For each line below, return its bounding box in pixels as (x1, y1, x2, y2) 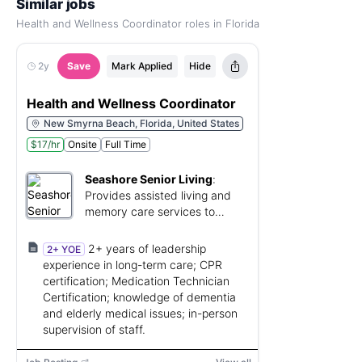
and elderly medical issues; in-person (43, 306, 238, 320)
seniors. (85, 221, 125, 234)
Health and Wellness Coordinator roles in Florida (16, 17, 259, 30)
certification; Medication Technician (43, 274, 229, 288)
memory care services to (85, 204, 215, 218)
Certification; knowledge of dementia (43, 290, 236, 304)
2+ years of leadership (88, 242, 206, 255)
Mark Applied (112, 60, 173, 72)
